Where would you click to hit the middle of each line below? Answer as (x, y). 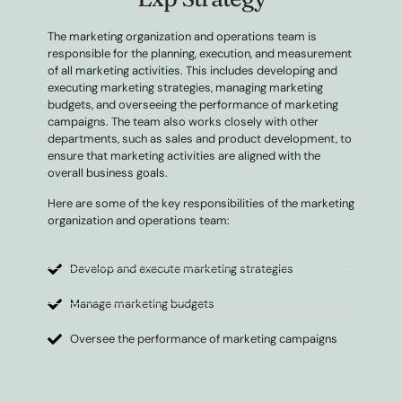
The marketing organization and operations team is (182, 36)
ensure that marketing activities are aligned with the (184, 156)
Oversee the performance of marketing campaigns (204, 339)
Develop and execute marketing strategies (182, 269)
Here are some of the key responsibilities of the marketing (201, 203)
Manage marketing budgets (142, 304)
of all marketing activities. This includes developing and (192, 70)
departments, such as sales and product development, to (200, 139)
